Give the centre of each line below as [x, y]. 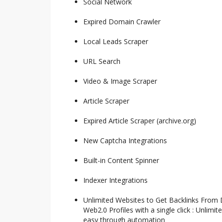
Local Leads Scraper [116, 41]
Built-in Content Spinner [121, 160]
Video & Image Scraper [120, 81]
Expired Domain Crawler [122, 21]
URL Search [102, 61]
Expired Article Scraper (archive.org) [140, 120]
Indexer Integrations [115, 180]
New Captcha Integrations [125, 140]
